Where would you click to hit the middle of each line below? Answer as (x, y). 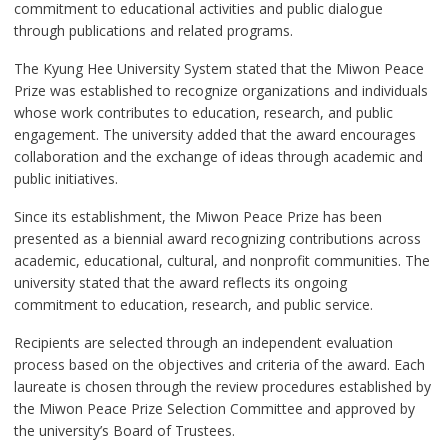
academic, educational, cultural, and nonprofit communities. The (221, 261)
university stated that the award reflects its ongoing (180, 283)
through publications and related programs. (153, 31)
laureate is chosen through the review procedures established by (222, 387)
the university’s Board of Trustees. (124, 431)
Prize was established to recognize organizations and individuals (220, 91)
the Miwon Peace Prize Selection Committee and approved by (214, 409)
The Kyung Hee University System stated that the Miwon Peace (218, 69)
